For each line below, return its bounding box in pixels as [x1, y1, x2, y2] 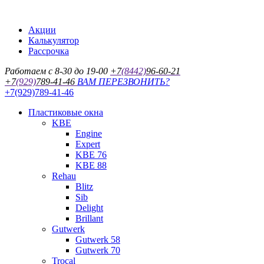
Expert [75, 139, 100, 149]
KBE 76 [75, 150, 107, 160]
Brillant [75, 213, 103, 223]
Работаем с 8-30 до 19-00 [5, 66, 110, 76]
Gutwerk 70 [75, 245, 120, 255]
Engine [75, 128, 102, 138]
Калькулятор [28, 35, 79, 45]
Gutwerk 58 [75, 235, 120, 245]
